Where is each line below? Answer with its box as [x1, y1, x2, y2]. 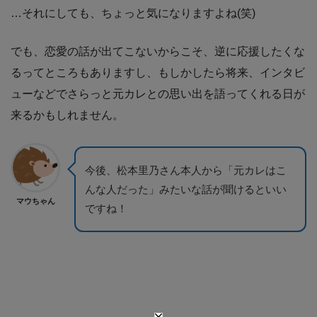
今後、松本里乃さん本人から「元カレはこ [85, 163, 287, 176]
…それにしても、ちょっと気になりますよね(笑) [11, 6, 255, 19]
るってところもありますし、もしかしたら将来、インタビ [11, 66, 305, 79]
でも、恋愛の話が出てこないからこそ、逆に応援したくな [11, 45, 305, 57]
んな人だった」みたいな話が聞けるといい [85, 183, 287, 195]
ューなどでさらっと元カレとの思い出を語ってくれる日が [11, 87, 305, 100]
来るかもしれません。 [11, 108, 124, 121]
